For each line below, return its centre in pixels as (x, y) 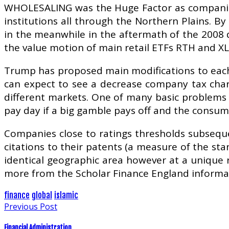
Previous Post (31, 206)
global (42, 195)
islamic (66, 195)
